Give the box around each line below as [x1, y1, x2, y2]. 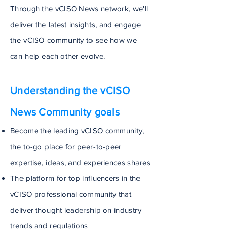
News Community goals [10, 106, 120, 118]
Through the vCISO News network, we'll [10, 4, 148, 13]
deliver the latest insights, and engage [10, 20, 141, 29]
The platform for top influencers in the [10, 174, 141, 182]
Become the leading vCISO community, [10, 126, 144, 135]
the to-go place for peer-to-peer [10, 142, 122, 151]
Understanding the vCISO [10, 85, 130, 96]
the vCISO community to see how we [10, 36, 137, 44]
